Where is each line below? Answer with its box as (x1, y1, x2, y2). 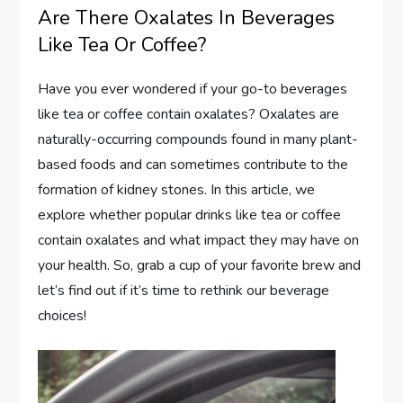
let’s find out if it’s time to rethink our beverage (38, 281, 330, 301)
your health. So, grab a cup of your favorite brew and (38, 255, 362, 276)
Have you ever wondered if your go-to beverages (38, 79, 348, 100)
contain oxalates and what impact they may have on (38, 230, 360, 251)
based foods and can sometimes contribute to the (38, 155, 349, 175)
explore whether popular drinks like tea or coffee (38, 205, 342, 226)
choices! (38, 306, 87, 327)
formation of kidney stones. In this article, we (38, 180, 316, 201)
